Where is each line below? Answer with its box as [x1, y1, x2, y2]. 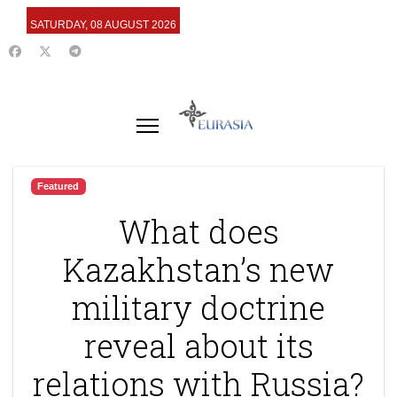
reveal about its [83, 324, 314, 367]
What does [118, 210, 279, 253]
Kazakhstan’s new [63, 248, 334, 291]
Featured [37, 181, 80, 191]
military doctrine [72, 286, 325, 329]
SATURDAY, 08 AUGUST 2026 [30, 19, 176, 31]
